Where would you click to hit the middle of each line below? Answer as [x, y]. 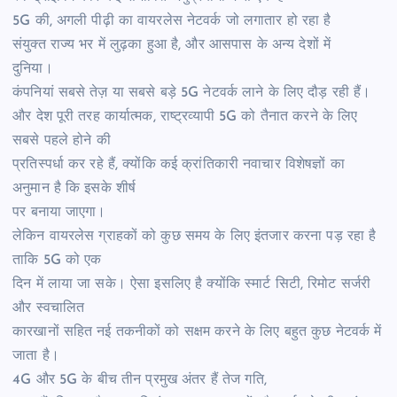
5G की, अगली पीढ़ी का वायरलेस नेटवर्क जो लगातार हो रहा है [172, 22]
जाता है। [36, 357]
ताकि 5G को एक [59, 261]
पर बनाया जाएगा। [59, 213]
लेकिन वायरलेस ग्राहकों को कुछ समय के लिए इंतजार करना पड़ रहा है [195, 237]
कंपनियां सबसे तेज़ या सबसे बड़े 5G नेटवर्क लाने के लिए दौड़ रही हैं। [192, 93]
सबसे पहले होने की [64, 141]
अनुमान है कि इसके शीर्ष [74, 189]
